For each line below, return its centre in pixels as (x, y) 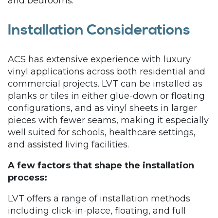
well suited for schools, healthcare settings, (102, 132)
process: (27, 178)
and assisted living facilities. (68, 145)
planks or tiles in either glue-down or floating (106, 96)
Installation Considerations (99, 30)
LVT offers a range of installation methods (99, 199)
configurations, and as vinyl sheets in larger (102, 108)
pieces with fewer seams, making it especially (108, 120)
